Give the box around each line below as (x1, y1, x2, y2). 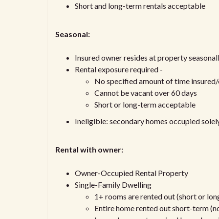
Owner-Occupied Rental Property (75, 168, 188, 177)
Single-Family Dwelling (75, 180, 152, 189)
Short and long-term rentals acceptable (75, 1, 205, 10)
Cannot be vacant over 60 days (94, 88, 197, 97)
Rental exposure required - (75, 65, 163, 74)
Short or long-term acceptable (94, 100, 196, 109)
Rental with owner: (55, 145, 123, 154)
